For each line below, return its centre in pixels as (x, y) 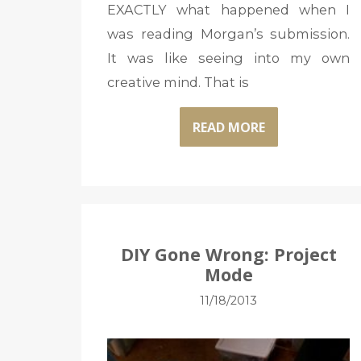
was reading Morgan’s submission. (228, 34)
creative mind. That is (178, 83)
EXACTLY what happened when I (228, 10)
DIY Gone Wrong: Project (228, 254)
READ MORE (228, 127)
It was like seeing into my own (228, 58)
